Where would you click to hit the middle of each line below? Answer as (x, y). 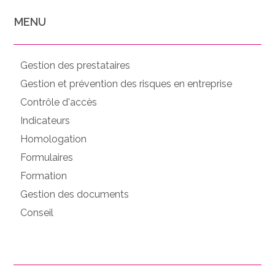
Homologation (53, 139)
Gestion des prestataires (75, 65)
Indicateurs (45, 120)
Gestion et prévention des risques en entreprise (126, 83)
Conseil (37, 212)
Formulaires (47, 157)
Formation (44, 176)
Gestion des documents (75, 194)
